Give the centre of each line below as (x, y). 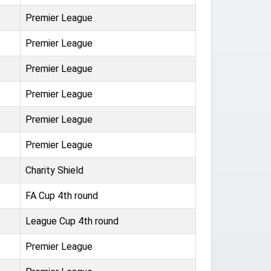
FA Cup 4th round (62, 196)
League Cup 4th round (72, 221)
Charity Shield (54, 170)
